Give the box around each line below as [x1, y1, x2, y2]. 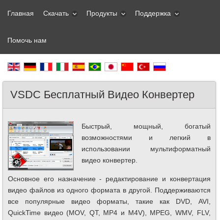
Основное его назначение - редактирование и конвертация [8, 175, 211, 183]
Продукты [86, 9, 117, 17]
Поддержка [135, 9, 171, 17]
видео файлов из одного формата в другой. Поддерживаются [8, 186, 211, 194]
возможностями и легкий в [82, 134, 211, 141]
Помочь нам [7, 36, 47, 44]
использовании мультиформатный [82, 145, 211, 153]
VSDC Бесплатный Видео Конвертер [10, 88, 194, 101]
